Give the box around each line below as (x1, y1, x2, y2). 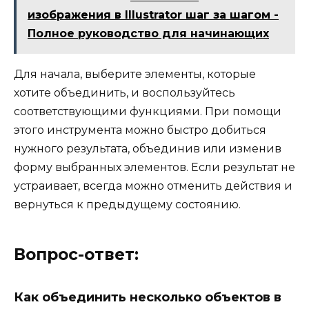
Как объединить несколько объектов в (14, 290, 281, 306)
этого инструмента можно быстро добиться (14, 123, 266, 137)
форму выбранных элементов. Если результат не (14, 161, 295, 175)
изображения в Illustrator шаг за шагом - (28, 8, 279, 22)
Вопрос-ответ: (14, 245, 139, 265)
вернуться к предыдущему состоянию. (14, 198, 241, 212)
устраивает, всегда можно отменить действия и (14, 179, 292, 193)
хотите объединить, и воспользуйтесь (14, 86, 235, 100)
